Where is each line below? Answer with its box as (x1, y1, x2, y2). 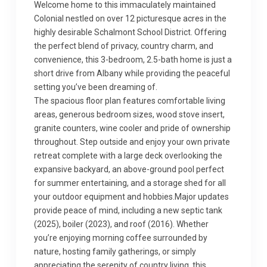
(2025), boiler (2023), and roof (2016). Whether (34, 219, 209, 229)
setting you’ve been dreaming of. (34, 82, 157, 92)
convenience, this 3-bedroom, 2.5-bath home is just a (34, 55, 232, 64)
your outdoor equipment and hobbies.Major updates (34, 192, 229, 201)
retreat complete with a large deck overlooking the (34, 151, 222, 160)
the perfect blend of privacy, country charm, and (34, 41, 213, 51)
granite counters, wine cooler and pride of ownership (34, 123, 231, 133)
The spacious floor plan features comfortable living (34, 96, 225, 105)
